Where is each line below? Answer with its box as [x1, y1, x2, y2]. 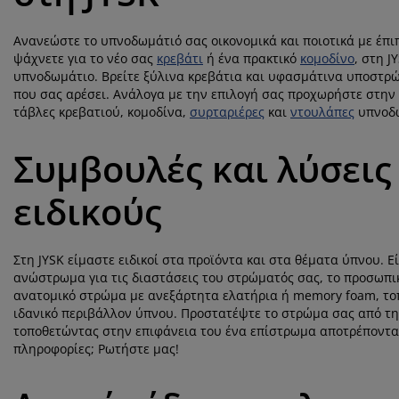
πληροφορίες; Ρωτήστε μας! [13, 340, 179, 357]
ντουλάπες [290, 103, 354, 120]
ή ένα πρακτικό [203, 50, 300, 67]
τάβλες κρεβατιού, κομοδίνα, [13, 103, 190, 120]
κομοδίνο [300, 50, 354, 67]
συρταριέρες [190, 103, 265, 120]
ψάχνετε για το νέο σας [13, 50, 157, 67]
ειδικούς [13, 187, 162, 236]
